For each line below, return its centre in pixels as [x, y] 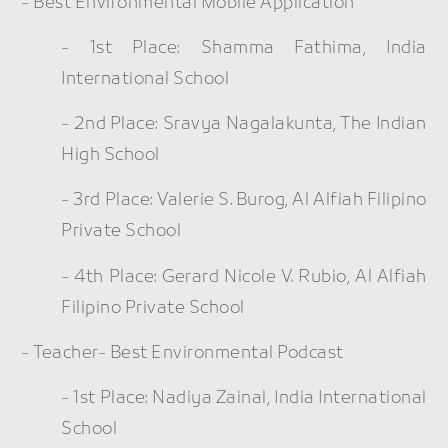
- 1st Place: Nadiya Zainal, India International [244, 398]
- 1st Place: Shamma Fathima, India [244, 48]
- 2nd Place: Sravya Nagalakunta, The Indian [244, 125]
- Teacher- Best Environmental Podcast [182, 353]
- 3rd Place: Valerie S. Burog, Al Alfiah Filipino [244, 201]
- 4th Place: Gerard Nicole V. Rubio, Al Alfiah [244, 277]
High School [110, 156]
